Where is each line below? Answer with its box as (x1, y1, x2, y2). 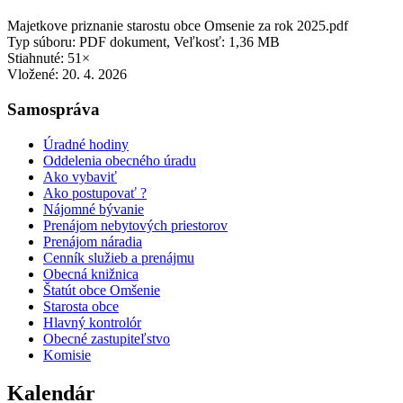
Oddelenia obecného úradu (43, 152, 196, 168)
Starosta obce (43, 298, 119, 314)
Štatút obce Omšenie (43, 282, 160, 298)
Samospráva (7, 99, 100, 119)
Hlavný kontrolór (43, 314, 141, 330)
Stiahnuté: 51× (7, 50, 90, 67)
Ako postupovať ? (43, 184, 147, 201)
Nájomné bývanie (43, 201, 144, 217)
